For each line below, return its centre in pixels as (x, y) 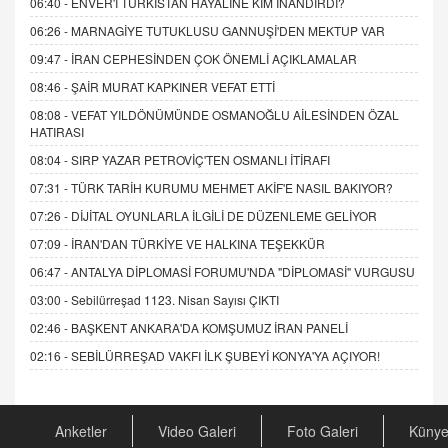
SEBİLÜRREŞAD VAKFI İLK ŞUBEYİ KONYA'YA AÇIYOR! (225, 355)
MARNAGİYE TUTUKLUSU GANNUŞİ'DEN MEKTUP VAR (228, 30)
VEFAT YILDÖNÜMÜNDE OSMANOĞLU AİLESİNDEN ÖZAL (235, 114)
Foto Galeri (322, 430)
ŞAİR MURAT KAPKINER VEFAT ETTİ (173, 86)
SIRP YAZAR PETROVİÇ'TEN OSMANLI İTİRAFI (200, 159)
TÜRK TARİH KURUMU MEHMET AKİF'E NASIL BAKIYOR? (232, 187)
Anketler (81, 430)
